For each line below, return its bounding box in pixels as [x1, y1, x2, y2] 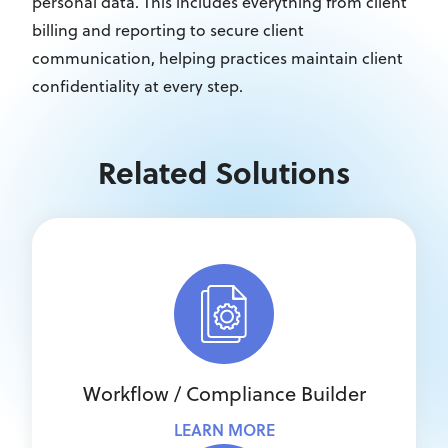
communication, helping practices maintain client [32, 47, 403, 69]
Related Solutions [98, 150, 350, 194]
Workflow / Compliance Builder [82, 379, 366, 408]
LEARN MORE [173, 418, 275, 441]
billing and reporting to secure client [32, 19, 304, 41]
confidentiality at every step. [32, 75, 243, 97]
